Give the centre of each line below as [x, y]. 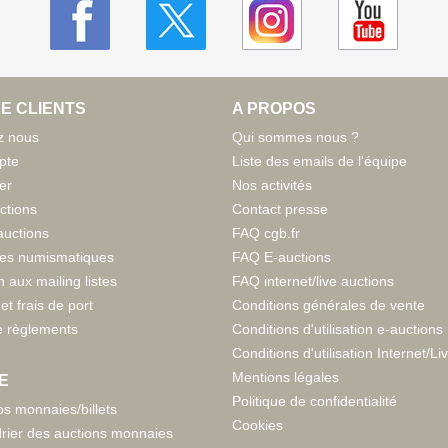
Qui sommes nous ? [295, 136]
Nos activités [272, 184]
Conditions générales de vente [328, 304]
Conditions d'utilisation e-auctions [337, 328]
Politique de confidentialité [314, 400]
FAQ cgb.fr [266, 232]
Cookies [257, 424]
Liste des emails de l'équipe [319, 160]
